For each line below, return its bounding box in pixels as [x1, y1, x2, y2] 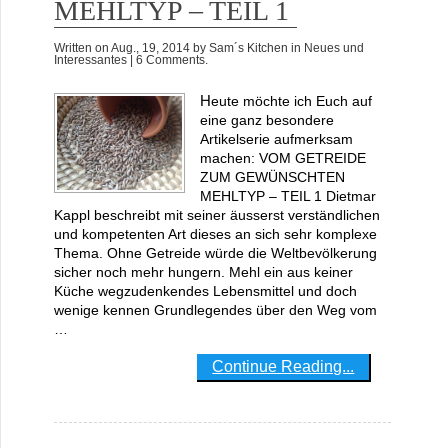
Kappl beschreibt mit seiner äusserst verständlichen [53, 206, 380, 223]
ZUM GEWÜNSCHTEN [199, 168, 345, 185]
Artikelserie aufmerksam [199, 130, 353, 147]
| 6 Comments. [129, 52, 208, 67]
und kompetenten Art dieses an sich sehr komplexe [53, 225, 377, 242]
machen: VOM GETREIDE [199, 149, 366, 166]
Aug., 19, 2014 [110, 40, 190, 55]
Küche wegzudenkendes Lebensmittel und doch [53, 282, 357, 299]
